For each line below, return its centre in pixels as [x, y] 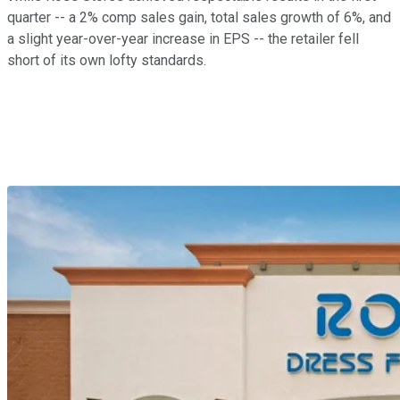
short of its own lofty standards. [107, 61]
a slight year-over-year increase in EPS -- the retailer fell [183, 39]
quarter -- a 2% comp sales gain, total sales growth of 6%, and [199, 18]
